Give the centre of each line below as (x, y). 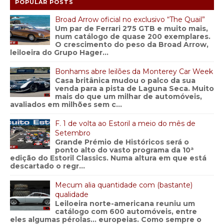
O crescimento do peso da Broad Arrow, (132, 44)
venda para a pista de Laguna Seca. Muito (134, 88)
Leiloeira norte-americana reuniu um (125, 203)
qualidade (72, 194)
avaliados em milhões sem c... (66, 104)
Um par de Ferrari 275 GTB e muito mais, (131, 28)
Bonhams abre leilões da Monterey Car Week (134, 71)
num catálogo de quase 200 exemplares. (133, 36)
